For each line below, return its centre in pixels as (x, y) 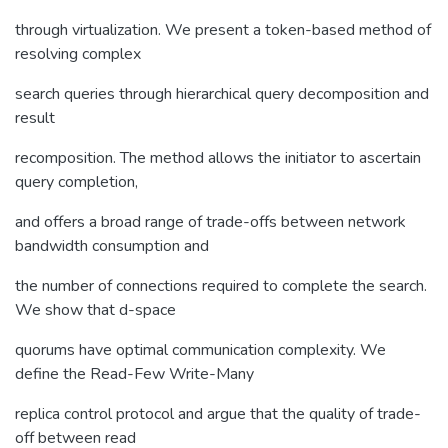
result (35, 117)
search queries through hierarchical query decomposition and (222, 93)
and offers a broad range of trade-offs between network (210, 221)
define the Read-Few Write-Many (134, 373)
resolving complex (78, 53)
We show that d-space (95, 309)
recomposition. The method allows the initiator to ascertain (218, 157)
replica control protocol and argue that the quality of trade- (218, 413)
